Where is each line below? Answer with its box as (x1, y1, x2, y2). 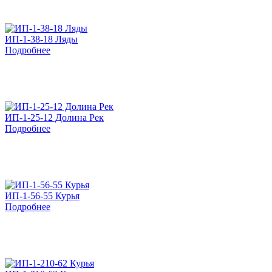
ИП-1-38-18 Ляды (5, 33, 78, 44)
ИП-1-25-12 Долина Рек (5, 112, 104, 123)
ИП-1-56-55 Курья (5, 190, 80, 201)
